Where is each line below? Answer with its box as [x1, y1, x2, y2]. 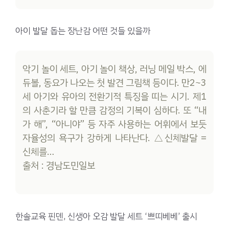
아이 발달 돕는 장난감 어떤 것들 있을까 [15, 25, 150, 38]
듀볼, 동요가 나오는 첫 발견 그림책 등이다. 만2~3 [22, 76, 207, 90]
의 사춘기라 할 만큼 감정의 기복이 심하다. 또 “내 [22, 103, 207, 118]
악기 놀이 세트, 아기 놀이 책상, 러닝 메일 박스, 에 [22, 62, 207, 77]
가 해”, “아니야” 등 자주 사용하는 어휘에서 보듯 [22, 117, 207, 132]
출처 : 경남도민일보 [22, 158, 96, 173]
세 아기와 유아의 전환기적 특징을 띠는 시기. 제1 [22, 89, 207, 104]
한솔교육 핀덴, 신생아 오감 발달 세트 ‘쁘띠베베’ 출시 [15, 210, 197, 223]
